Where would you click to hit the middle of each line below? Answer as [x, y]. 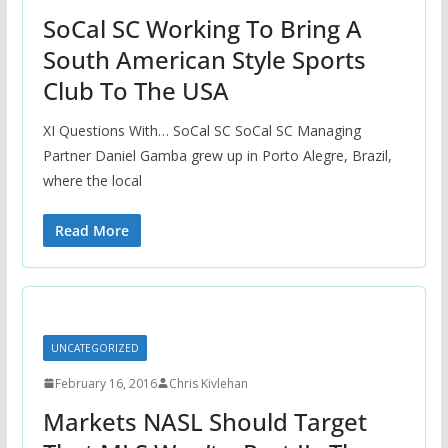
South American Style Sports [204, 59]
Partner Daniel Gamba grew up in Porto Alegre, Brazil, [217, 155]
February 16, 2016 [105, 383]
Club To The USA [135, 90]
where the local [92, 180]
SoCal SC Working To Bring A [202, 28]
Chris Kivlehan [208, 383]
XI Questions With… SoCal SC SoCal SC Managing [201, 130]
